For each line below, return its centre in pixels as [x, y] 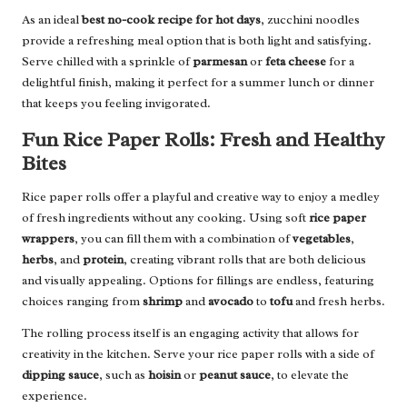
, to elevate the [310, 374]
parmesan [220, 61]
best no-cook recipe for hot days [171, 19]
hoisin [164, 374]
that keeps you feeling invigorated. [116, 103]
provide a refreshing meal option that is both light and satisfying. [197, 40]
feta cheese [296, 61]
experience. [55, 395]
